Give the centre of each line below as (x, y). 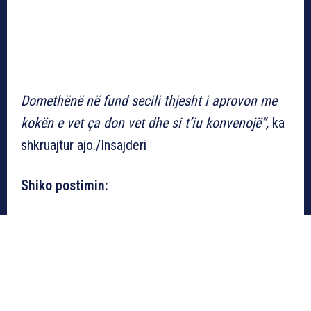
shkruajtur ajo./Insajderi (84, 145)
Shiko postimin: (65, 185)
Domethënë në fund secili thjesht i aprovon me (149, 100)
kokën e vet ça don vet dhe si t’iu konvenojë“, (145, 123)
